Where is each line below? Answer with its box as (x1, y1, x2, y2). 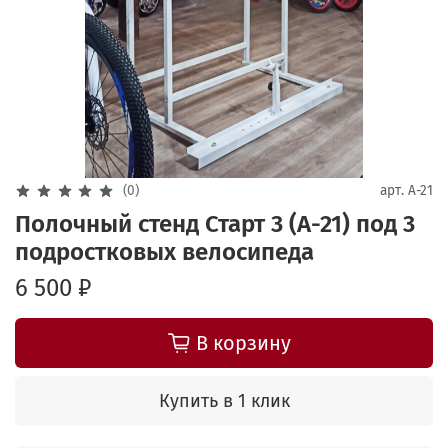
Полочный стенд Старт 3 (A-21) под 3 (15, 209, 415, 238)
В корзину (195, 330, 291, 355)
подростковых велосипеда (15, 237, 314, 266)
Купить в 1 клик (158, 389, 290, 412)
